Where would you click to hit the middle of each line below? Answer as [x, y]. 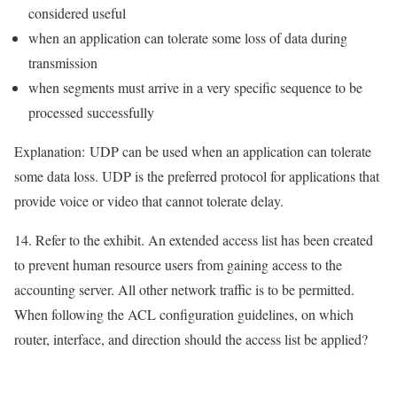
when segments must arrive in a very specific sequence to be [195, 88]
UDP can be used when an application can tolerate [228, 152]
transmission [63, 63]
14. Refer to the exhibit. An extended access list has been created [194, 240]
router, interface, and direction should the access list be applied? [191, 339]
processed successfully [91, 113]
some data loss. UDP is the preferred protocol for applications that [197, 176]
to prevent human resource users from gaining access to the [178, 265]
